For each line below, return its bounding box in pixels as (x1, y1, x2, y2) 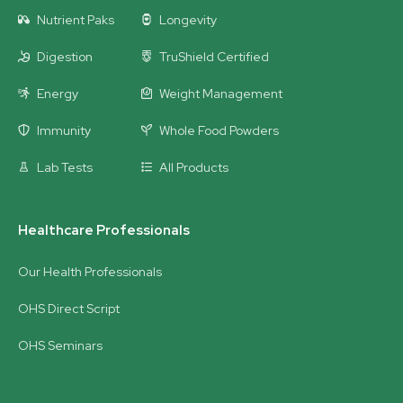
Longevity (159, 11, 218, 28)
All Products (159, 158, 229, 175)
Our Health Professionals (18, 263, 162, 280)
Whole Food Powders (159, 121, 280, 139)
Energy (36, 85, 78, 102)
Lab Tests (36, 158, 93, 175)
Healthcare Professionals (18, 220, 190, 239)
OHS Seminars (18, 336, 103, 354)
